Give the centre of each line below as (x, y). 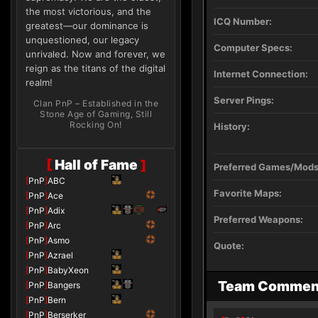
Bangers (64, 285)
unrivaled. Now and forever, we (95, 54)
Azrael (60, 255)
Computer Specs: (253, 48)
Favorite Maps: (248, 193)
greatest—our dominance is (87, 26)
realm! (39, 82)
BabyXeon (68, 270)
